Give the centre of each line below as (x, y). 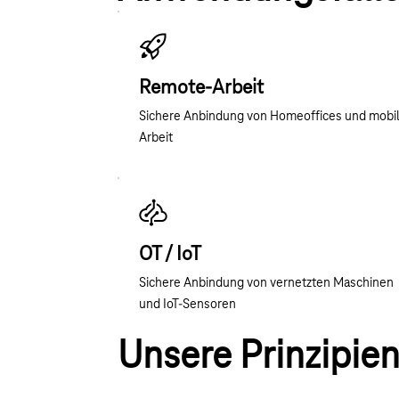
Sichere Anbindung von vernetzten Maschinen (266, 284)
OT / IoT (170, 255)
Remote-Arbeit (201, 89)
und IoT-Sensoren (187, 305)
